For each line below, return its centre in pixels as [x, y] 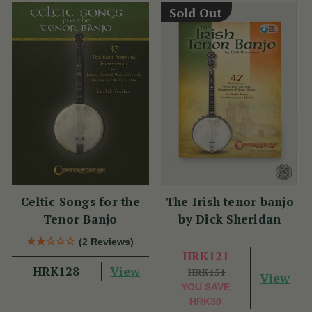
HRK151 [207, 272]
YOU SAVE [206, 287]
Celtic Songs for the [80, 201]
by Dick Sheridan [230, 219]
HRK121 [205, 256]
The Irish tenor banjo [229, 201]
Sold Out [195, 12]
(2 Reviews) [107, 241]
